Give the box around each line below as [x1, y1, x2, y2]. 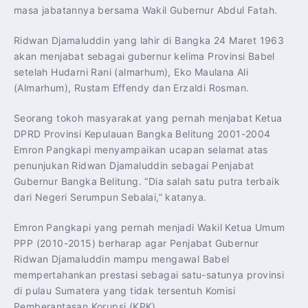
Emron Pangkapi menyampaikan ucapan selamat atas [14, 144, 268, 156]
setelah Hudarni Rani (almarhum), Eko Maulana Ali [14, 66, 249, 78]
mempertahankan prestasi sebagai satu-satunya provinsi [14, 269, 285, 281]
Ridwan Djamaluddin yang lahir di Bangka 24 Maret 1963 [14, 34, 285, 47]
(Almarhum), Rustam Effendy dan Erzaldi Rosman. [14, 82, 250, 94]
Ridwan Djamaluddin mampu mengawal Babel [14, 253, 230, 265]
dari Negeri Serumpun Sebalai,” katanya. [14, 191, 207, 203]
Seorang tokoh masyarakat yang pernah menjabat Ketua [14, 112, 283, 124]
